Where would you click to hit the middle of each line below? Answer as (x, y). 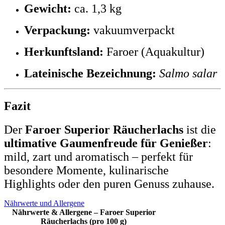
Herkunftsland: (64, 52)
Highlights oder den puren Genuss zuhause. (109, 184)
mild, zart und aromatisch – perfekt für (98, 156)
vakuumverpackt (133, 30)
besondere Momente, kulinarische (86, 170)
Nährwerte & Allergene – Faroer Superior (84, 212)
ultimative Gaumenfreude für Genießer (106, 143)
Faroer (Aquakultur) (154, 52)
